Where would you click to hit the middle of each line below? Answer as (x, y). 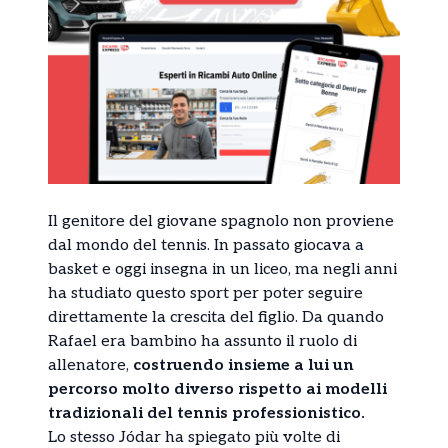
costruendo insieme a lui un (243, 365)
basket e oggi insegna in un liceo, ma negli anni (222, 269)
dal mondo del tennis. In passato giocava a (206, 245)
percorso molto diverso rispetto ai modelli (217, 389)
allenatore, (90, 365)
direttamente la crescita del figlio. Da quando (216, 317)
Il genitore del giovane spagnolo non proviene (221, 221)
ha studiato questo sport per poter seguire (205, 293)
